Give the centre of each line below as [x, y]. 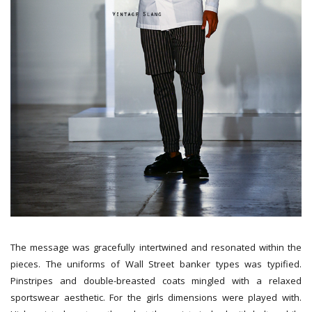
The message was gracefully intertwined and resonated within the [156, 247]
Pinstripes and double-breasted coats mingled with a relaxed [156, 280]
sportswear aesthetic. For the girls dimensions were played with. [156, 297]
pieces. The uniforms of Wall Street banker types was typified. [156, 264]
